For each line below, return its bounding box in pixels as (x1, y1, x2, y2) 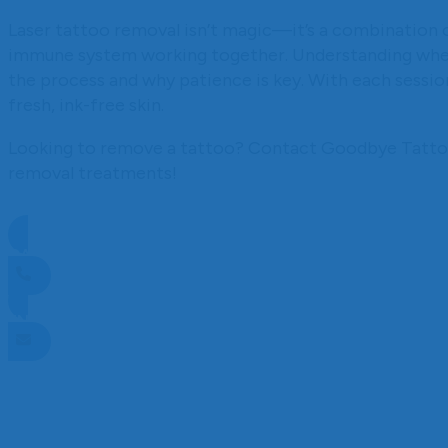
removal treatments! (8, 161, 177, 184)
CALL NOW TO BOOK (8, 244, 171, 264)
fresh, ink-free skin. (8, 93, 164, 116)
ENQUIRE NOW (8, 310, 121, 330)
